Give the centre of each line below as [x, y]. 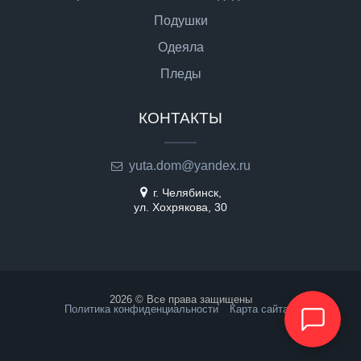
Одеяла [180, 48]
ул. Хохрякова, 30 [180, 207]
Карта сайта [259, 309]
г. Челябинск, [185, 193]
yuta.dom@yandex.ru [189, 166]
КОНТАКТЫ [180, 118]
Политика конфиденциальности [141, 309]
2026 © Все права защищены [180, 300]
